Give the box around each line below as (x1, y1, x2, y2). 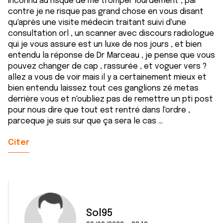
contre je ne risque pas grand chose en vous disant (8, 7, 204, 16)
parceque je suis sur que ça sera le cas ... (8, 117, 163, 125)
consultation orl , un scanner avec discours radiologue (8, 29, 214, 38)
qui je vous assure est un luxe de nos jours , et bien (8, 40, 202, 49)
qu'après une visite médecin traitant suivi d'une (8, 18, 186, 27)
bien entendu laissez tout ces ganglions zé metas (8, 84, 199, 93)
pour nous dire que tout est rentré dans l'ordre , (8, 106, 190, 114)
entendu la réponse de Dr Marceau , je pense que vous (8, 51, 215, 60)
